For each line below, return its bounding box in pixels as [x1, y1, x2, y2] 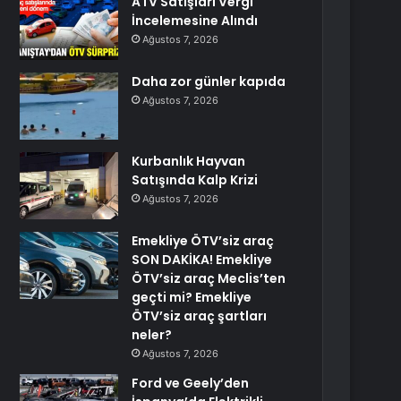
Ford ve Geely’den [132, 374, 250, 392]
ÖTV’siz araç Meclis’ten [132, 269, 286, 287]
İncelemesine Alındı [132, 12, 259, 30]
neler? [132, 326, 173, 344]
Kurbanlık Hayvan [132, 152, 246, 170]
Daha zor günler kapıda [132, 73, 286, 90]
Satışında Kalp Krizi [132, 171, 259, 189]
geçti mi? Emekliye [132, 288, 252, 306]
